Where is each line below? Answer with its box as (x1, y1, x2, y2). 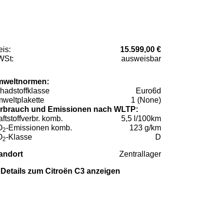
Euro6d (136, 87, 161, 95)
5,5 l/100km (121, 114, 161, 123)
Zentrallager (119, 150, 161, 159)
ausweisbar (121, 54, 161, 63)
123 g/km (129, 124, 161, 132)
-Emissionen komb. (6, 124, 72, 132)
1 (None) (131, 96, 161, 105)
